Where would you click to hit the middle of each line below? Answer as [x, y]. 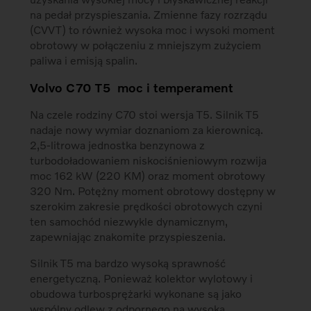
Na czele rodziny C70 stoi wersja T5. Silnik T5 [145, 115]
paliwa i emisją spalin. [84, 60]
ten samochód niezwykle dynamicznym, [129, 221]
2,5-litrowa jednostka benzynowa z [118, 145]
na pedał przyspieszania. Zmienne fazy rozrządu [149, 15]
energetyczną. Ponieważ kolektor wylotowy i [142, 278]
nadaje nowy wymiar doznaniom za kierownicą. [147, 130]
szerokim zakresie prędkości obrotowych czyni [146, 206]
